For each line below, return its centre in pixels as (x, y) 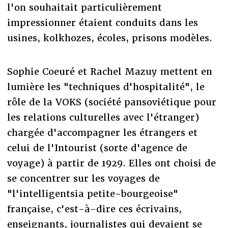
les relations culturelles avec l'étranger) (103, 117)
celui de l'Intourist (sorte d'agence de (97, 148)
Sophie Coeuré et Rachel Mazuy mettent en (109, 71)
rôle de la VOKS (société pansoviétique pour (111, 102)
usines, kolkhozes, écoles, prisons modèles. (109, 38)
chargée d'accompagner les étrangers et (102, 132)
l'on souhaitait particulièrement (84, 7)
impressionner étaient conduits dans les (102, 22)
